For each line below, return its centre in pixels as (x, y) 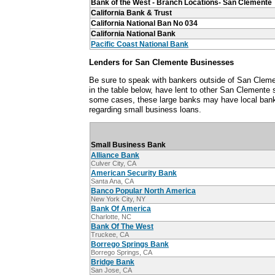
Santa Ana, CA (112, 181)
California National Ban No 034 (144, 23)
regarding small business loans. (145, 109)
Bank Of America (121, 209)
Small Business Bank (128, 145)
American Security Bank (134, 173)
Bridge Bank (113, 262)
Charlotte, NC (111, 217)
